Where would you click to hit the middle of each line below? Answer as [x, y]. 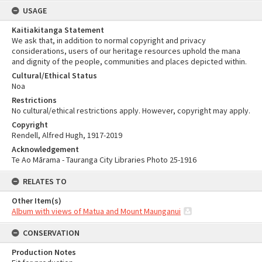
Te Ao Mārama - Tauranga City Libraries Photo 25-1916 [104, 160]
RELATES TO [45, 181]
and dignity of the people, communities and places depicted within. [129, 61]
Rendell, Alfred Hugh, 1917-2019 [67, 135]
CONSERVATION [51, 233]
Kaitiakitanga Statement [58, 30]
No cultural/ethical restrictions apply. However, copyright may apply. [131, 111]
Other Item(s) [37, 201]
